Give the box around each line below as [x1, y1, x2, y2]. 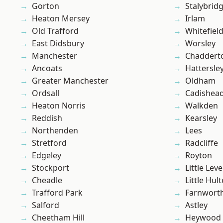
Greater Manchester [32, 75, 109, 87]
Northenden [32, 125, 78, 136]
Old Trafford [32, 25, 79, 37]
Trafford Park [32, 187, 83, 199]
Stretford [32, 137, 67, 149]
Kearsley [185, 112, 217, 124]
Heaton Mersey [32, 13, 90, 24]
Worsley [185, 38, 216, 49]
